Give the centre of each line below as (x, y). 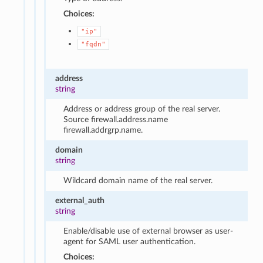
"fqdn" (94, 44)
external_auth (80, 200)
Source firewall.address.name (116, 119)
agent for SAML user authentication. (130, 241)
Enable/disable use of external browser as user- (149, 231)
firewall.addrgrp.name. (103, 130)
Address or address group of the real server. (142, 109)
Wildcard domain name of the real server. (138, 180)
